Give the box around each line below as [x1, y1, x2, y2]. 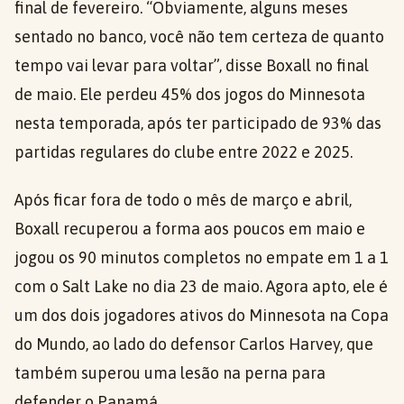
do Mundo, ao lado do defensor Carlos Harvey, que [14, 335, 373, 353]
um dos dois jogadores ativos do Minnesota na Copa [14, 306, 389, 325]
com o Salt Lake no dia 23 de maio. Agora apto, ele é [14, 277, 388, 296]
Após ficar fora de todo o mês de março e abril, [14, 190, 352, 209]
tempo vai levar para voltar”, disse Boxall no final [14, 56, 369, 75]
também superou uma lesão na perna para [14, 363, 326, 382]
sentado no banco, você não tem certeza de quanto [14, 27, 384, 46]
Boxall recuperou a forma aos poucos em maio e [14, 219, 365, 238]
